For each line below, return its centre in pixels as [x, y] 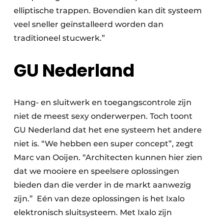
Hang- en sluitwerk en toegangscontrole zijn [103, 102]
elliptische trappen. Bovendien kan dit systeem [108, 10]
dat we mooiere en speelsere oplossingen [96, 171]
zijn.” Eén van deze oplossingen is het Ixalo [99, 198]
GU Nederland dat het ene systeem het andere [108, 130]
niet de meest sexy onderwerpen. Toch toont [103, 116]
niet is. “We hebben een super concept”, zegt [104, 143]
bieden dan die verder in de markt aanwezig [102, 185]
